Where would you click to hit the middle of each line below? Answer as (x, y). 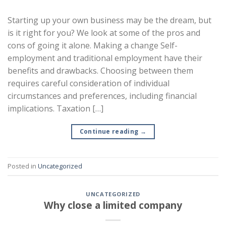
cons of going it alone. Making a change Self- (93, 45)
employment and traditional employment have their (105, 58)
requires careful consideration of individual (89, 83)
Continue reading (110, 131)
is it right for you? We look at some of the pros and (104, 33)
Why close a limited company (113, 205)
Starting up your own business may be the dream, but (109, 20)
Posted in (23, 166)
